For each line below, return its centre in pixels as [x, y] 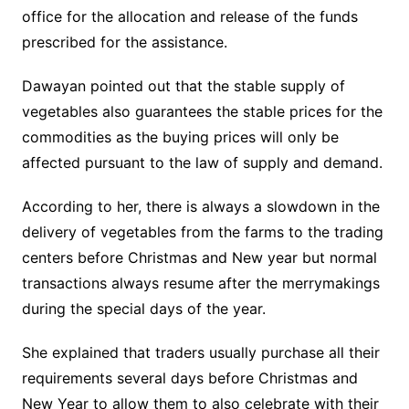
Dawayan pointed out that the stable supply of [183, 86]
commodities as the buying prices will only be [180, 137]
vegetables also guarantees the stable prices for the [202, 112]
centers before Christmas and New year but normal [199, 258]
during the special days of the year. [143, 309]
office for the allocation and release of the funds [189, 17]
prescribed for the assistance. [124, 42]
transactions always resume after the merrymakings [200, 283]
